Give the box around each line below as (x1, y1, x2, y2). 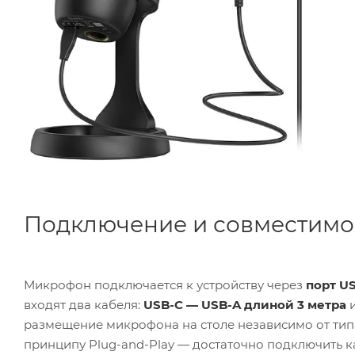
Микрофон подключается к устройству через (24, 277, 306, 293)
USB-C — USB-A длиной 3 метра (143, 297, 346, 313)
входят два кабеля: (24, 297, 143, 313)
